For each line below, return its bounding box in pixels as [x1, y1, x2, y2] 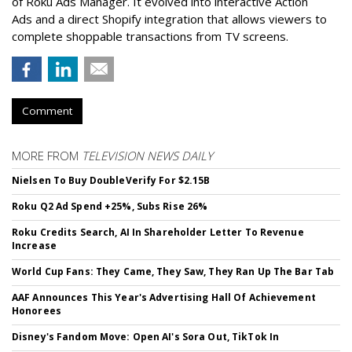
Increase [12, 239, 57, 253]
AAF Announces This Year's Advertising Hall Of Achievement [12, 291, 316, 305]
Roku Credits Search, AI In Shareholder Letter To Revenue [12, 225, 304, 240]
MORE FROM [12, 148, 82, 164]
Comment [22, 104, 72, 119]
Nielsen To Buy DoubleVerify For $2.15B [12, 174, 211, 188]
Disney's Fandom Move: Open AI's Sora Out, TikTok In [12, 330, 280, 344]
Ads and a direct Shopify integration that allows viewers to [12, 11, 327, 27]
